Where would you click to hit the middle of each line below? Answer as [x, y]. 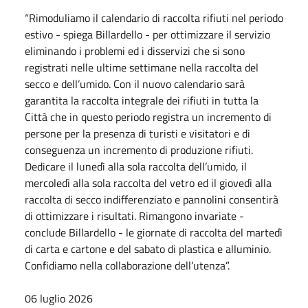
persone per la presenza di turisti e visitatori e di [137, 133]
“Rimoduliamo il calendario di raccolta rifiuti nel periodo [154, 18]
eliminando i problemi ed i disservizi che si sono [135, 51]
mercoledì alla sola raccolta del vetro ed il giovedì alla [148, 183]
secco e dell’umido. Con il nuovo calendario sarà [135, 84]
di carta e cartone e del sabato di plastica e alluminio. [148, 249]
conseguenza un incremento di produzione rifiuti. [139, 150]
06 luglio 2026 [59, 298]
